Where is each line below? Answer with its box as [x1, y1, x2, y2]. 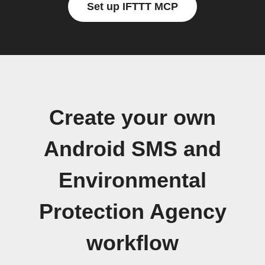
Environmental [59, 169, 206, 192]
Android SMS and [44, 137, 221, 161]
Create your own [49, 106, 216, 130]
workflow [86, 231, 179, 255]
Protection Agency [38, 200, 227, 224]
